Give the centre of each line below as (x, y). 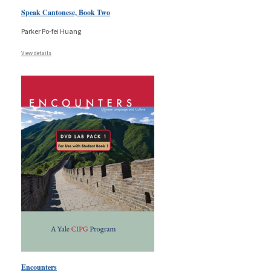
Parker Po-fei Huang (51, 31)
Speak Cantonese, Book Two (66, 12)
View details (36, 53)
